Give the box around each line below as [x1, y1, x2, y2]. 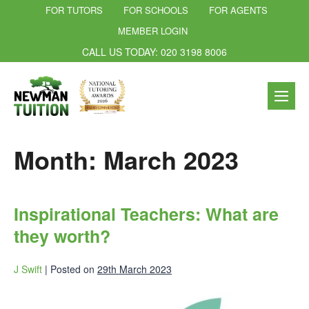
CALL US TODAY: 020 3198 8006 [82, 45, 227, 59]
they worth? [14, 223, 110, 248]
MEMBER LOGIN [118, 24, 188, 37]
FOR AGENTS [208, 3, 268, 17]
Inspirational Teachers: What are [14, 201, 279, 226]
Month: [14, 141, 103, 177]
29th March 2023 [97, 261, 172, 276]
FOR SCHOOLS [123, 3, 188, 17]
